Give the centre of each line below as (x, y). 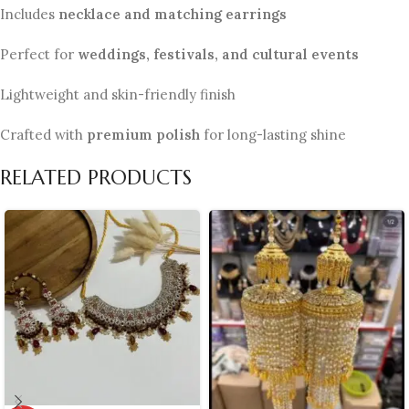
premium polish (143, 135)
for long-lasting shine (273, 135)
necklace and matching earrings (173, 15)
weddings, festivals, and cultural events (218, 55)
